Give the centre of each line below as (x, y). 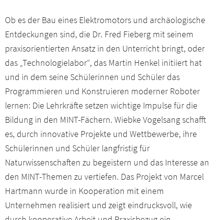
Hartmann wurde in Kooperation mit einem (84, 191)
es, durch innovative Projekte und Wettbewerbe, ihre (101, 134)
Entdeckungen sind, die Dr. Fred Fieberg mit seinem (99, 34)
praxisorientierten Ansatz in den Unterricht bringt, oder (105, 48)
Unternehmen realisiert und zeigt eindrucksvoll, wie (98, 205)
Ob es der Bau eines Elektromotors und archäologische (105, 20)
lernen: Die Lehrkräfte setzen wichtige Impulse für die (101, 105)
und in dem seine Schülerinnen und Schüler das (92, 77)
